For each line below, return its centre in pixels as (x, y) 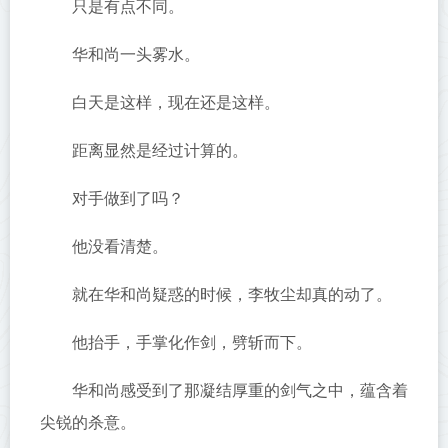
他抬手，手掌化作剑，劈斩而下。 (192, 342)
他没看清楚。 (120, 246)
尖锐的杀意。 (88, 422)
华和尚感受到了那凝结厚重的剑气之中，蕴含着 (240, 390)
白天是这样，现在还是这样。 (176, 102)
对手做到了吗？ (128, 198)
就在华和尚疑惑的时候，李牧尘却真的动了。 (232, 294)
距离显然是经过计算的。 (160, 150)
